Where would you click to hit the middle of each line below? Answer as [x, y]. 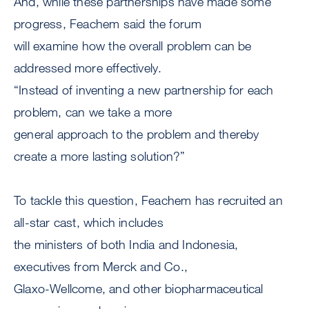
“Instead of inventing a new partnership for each [144, 90]
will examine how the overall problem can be [133, 46]
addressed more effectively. [88, 68]
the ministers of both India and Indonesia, [126, 245]
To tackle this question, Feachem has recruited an [148, 200]
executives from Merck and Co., [101, 267]
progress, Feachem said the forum [108, 24]
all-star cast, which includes [89, 222]
